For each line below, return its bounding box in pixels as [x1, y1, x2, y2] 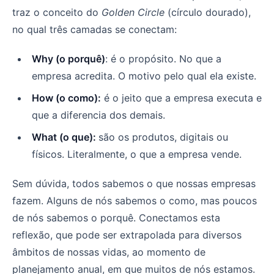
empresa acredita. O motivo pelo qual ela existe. [32, 69, 256, 82]
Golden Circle [102, 6, 165, 18]
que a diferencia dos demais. [32, 108, 165, 121]
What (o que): [32, 130, 98, 143]
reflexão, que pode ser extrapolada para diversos [12, 228, 242, 241]
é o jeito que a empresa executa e [101, 91, 262, 104]
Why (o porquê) [32, 52, 105, 65]
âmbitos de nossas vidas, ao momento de [12, 245, 206, 258]
